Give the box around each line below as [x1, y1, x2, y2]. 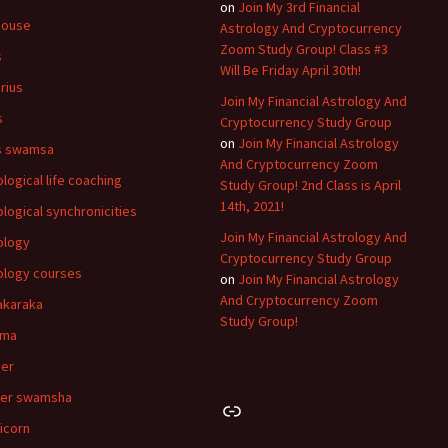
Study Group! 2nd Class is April [220, 176, 401, 194]
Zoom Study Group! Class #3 [220, 40, 388, 58]
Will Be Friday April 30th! [220, 61, 361, 79]
